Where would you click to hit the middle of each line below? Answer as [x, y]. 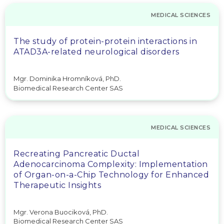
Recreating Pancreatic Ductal [76, 153]
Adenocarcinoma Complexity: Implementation [111, 164]
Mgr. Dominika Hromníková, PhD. [67, 78]
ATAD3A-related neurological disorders [96, 52]
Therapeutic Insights [57, 185]
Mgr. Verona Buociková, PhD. [61, 212]
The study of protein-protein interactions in [105, 41]
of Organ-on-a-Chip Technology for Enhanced [111, 174]
